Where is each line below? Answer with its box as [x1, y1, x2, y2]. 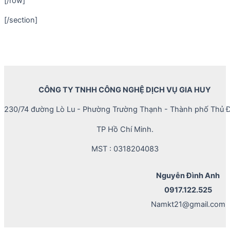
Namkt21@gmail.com [150, 200, 225, 209]
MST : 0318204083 [91, 144, 159, 154]
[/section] [4, 15, 37, 25]
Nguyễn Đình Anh [156, 171, 220, 180]
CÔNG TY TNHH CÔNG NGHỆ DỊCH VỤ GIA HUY [39, 85, 211, 94]
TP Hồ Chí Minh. [96, 124, 154, 134]
